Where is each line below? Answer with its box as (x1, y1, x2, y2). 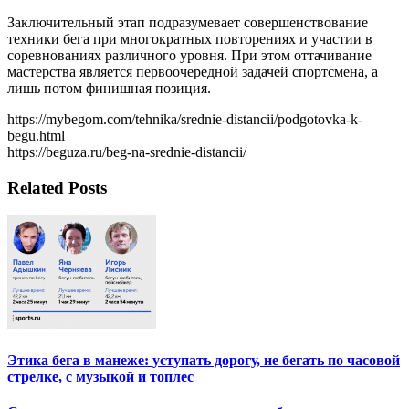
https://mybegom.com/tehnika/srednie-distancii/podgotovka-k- (7, 110, 362, 127)
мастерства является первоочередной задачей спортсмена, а (7, 63, 378, 79)
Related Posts (7, 177, 107, 197)
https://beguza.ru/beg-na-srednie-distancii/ (7, 143, 246, 160)
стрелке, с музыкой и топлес (7, 368, 194, 384)
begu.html (7, 127, 65, 143)
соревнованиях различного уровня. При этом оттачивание (7, 47, 372, 63)
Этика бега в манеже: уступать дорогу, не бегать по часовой (7, 351, 400, 368)
